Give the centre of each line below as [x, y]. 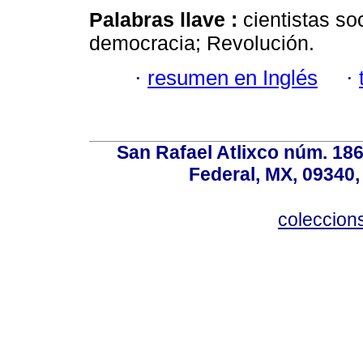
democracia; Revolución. [202, 43]
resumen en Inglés [233, 77]
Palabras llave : [166, 20]
